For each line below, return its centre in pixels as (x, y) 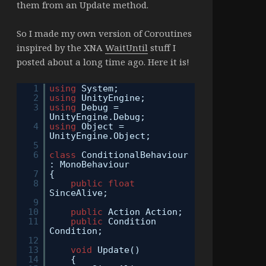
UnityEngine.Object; (100, 136)
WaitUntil (126, 48)
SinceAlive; (79, 193)
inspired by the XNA (61, 48)
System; (100, 89)
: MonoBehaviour (90, 165)
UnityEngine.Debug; (98, 117)
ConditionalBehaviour (135, 155)
